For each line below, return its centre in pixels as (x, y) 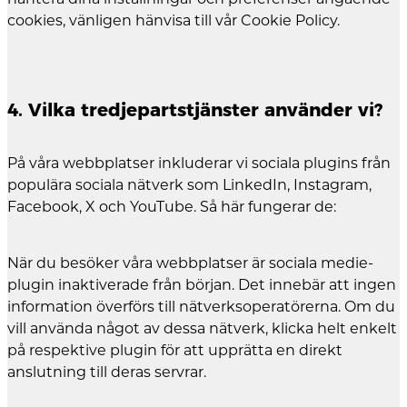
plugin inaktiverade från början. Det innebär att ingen (202, 285)
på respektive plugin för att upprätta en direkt (175, 351)
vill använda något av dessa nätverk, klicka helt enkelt (202, 329)
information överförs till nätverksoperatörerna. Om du (201, 307)
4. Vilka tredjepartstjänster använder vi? (195, 109)
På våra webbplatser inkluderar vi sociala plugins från (199, 164)
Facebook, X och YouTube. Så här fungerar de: (172, 207)
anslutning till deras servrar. (107, 372)
